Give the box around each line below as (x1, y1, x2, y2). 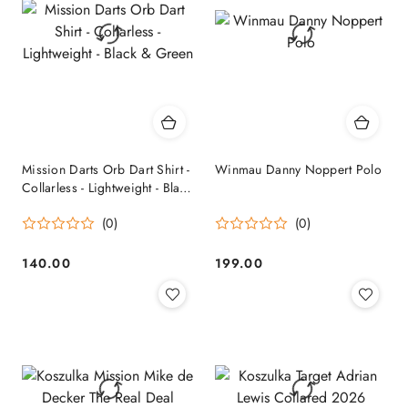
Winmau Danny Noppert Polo (215, 160, 382, 179)
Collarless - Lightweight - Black (22, 178, 192, 198)
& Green (22, 197, 69, 216)
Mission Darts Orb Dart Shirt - (22, 160, 190, 179)
